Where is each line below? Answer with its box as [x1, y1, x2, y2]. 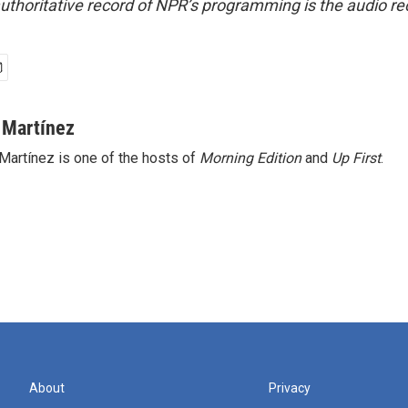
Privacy [269, 381, 311, 395]
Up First [331, 149, 381, 167]
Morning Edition [199, 149, 301, 167]
